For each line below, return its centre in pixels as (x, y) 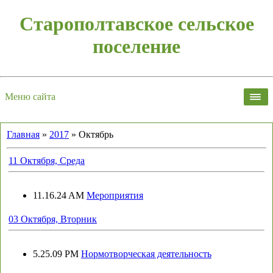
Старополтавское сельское (136, 24)
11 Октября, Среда (47, 161)
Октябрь (96, 134)
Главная (23, 134)
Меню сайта (30, 97)
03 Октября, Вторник (53, 219)
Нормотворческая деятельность (146, 254)
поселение (136, 47)
